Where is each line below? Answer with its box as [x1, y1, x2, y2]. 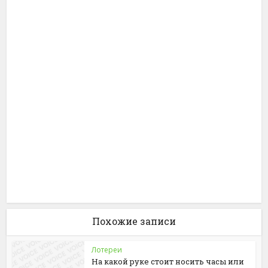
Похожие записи [92, 214, 176, 227]
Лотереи [92, 244, 123, 255]
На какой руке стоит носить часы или [92, 255, 245, 267]
